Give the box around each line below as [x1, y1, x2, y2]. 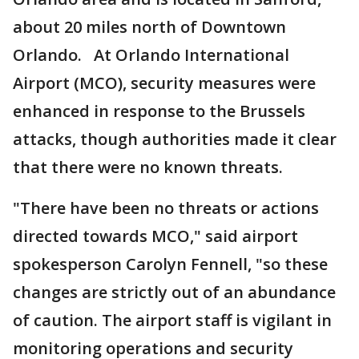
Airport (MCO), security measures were [13, 72, 316, 94]
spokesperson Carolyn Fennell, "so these [13, 253, 328, 275]
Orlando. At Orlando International [13, 44, 289, 66]
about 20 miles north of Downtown [13, 16, 286, 38]
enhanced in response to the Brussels [13, 100, 305, 122]
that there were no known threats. [13, 156, 287, 178]
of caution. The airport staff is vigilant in [13, 309, 332, 331]
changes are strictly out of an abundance [13, 281, 336, 303]
